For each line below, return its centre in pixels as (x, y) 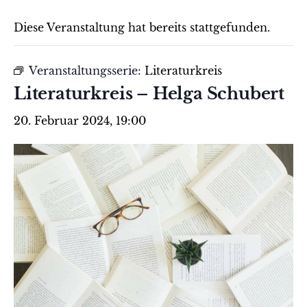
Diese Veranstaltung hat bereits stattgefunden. (142, 28)
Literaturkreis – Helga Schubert (149, 94)
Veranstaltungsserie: (87, 71)
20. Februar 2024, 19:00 (80, 121)
